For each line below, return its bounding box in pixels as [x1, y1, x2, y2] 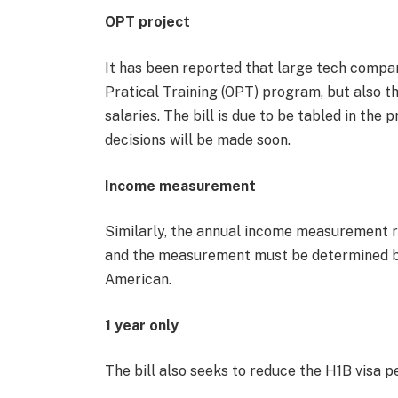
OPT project [104, 13, 190, 31]
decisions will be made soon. [104, 131, 291, 148]
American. [104, 271, 171, 289]
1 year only [104, 316, 179, 334]
